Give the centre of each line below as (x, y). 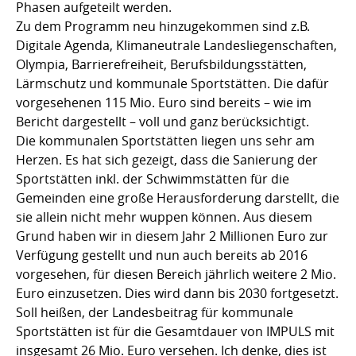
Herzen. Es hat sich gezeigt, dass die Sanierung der (167, 159)
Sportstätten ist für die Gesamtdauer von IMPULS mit (175, 331)
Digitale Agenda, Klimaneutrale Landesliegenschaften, (176, 45)
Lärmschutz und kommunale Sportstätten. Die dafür (172, 83)
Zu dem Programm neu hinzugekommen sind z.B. (163, 26)
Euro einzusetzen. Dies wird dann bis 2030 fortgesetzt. (177, 293)
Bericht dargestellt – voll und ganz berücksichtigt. (164, 121)
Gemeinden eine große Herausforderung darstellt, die (178, 197)
